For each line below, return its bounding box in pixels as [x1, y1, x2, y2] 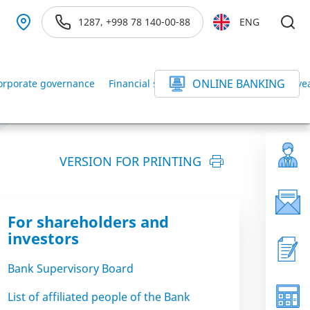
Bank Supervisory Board [8, 261, 134, 276]
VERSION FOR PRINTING [60, 153, 201, 170]
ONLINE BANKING [192, 76, 285, 91]
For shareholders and [8, 211, 169, 232]
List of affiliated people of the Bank [8, 289, 190, 304]
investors [8, 228, 79, 248]
